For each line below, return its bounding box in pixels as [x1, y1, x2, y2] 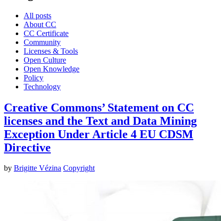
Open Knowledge [24, 64, 79, 73]
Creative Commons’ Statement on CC [4, 101, 194, 114]
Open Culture [24, 55, 66, 64]
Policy [24, 73, 43, 82]
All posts [24, 11, 51, 20]
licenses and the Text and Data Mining [4, 114, 197, 127]
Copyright [63, 164, 95, 173]
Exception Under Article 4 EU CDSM [4, 127, 193, 141]
